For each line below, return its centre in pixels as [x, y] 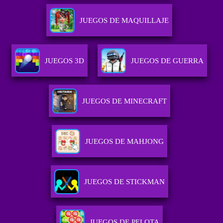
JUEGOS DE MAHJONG [124, 142]
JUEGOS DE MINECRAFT [124, 101]
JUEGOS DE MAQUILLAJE [124, 21]
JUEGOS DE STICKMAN [124, 182]
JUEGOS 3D [65, 61]
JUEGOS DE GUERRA [167, 61]
